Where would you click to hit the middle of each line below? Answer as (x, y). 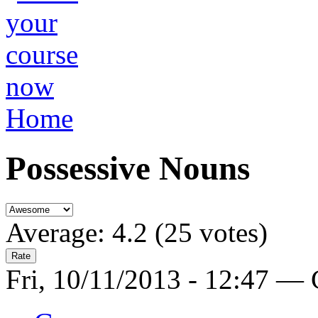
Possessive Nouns (128, 169)
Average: (59, 232)
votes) (230, 232)
